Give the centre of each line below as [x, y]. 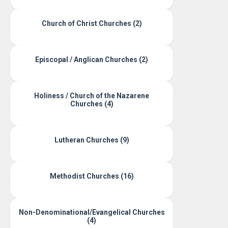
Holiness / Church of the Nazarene [92, 96]
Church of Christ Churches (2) [92, 23]
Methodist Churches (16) [92, 176]
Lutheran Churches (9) [92, 140]
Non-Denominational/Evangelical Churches [92, 212]
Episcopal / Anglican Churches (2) [92, 60]
